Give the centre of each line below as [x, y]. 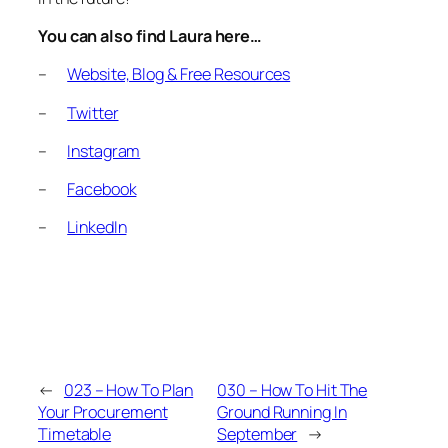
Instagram [104, 150]
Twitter [93, 112]
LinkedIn [97, 227]
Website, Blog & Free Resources [179, 74]
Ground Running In [282, 411]
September [257, 433]
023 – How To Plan [128, 389]
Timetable [75, 433]
